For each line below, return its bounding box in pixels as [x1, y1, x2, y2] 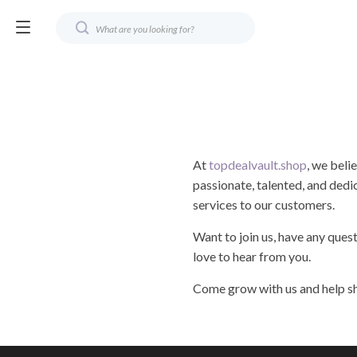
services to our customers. [193, 197, 335, 212]
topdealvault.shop [209, 157, 307, 172]
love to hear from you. [193, 249, 311, 264]
